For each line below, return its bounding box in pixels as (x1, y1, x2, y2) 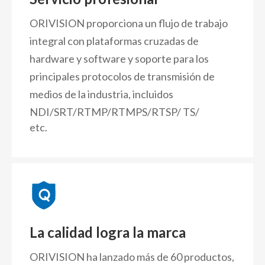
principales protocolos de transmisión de (30, 70, 215, 83)
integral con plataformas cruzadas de (30, 34, 199, 47)
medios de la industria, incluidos (30, 88, 173, 101)
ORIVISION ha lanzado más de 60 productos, (30, 250, 234, 263)
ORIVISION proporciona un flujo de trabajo (30, 17, 228, 30)
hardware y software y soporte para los (30, 52, 209, 65)
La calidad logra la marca (30, 224, 186, 241)
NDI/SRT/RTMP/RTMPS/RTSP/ (30, 105, 183, 118)
